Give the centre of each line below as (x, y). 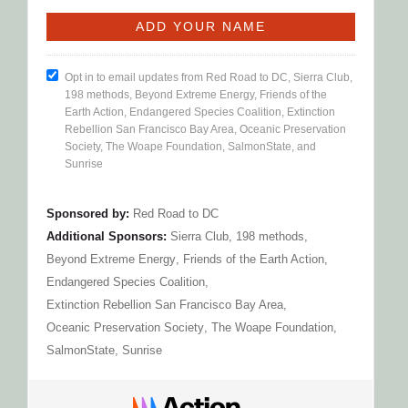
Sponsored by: (88, 213)
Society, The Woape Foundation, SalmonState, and (190, 146)
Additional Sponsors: (107, 236)
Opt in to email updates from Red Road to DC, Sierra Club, (209, 77)
